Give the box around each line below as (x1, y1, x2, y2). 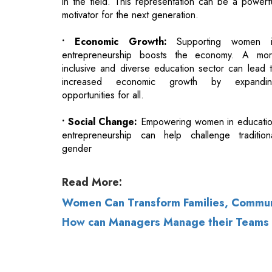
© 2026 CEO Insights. (62, 230, 168, 246)
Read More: (62, 116, 122, 132)
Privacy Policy (168, 230, 232, 246)
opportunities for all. (62, 30, 144, 44)
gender (62, 83, 92, 98)
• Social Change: (62, 56, 138, 71)
